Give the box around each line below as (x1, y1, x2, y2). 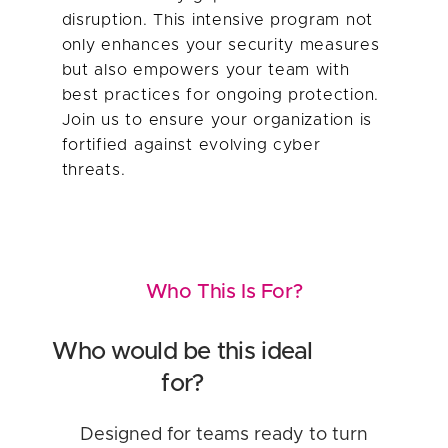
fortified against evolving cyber (61, 136, 321, 153)
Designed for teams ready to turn (80, 425, 368, 444)
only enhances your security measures (61, 36, 380, 53)
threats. (61, 161, 126, 178)
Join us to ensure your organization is (61, 111, 372, 128)
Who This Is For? (145, 281, 303, 302)
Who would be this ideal (52, 339, 313, 364)
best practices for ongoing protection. (61, 86, 379, 103)
